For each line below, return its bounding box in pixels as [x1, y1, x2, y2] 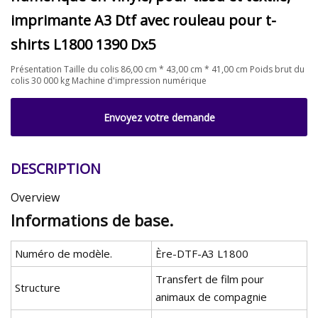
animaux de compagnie [155, 290, 267, 305]
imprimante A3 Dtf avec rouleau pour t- [11, 10, 276, 30]
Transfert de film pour [155, 272, 264, 287]
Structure [15, 280, 60, 295]
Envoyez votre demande [103, 110, 215, 124]
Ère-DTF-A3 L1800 [155, 246, 248, 261]
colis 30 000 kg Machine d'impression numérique [11, 74, 207, 87]
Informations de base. [11, 209, 173, 231]
